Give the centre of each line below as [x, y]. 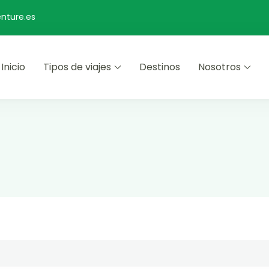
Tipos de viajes [77, 67]
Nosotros [219, 67]
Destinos [159, 67]
